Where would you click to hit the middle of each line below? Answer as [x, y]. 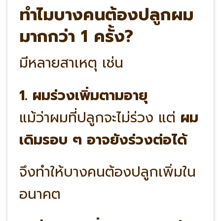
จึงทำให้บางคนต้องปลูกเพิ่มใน [107, 172]
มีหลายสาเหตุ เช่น [71, 63]
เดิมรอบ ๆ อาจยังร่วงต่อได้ [103, 140]
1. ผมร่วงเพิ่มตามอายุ [83, 95]
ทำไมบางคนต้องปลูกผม [106, 14]
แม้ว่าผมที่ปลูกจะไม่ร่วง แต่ [100, 117]
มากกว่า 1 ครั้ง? [76, 36]
